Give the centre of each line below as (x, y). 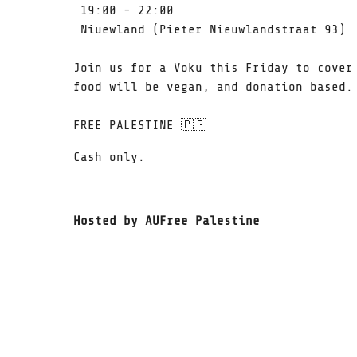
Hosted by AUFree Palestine (167, 221)
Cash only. (109, 157)
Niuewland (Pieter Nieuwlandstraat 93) (210, 29)
